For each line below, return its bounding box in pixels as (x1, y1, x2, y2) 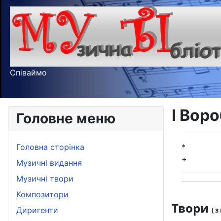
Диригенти (16, 205, 58, 216)
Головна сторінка (16, 142, 84, 152)
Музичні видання (16, 158, 82, 168)
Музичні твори (16, 174, 74, 184)
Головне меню (16, 110, 115, 127)
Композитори (16, 189, 69, 200)
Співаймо (10, 68, 47, 77)
